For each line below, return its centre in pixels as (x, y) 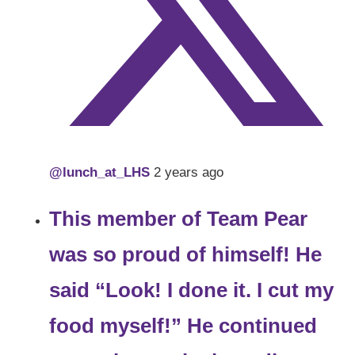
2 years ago (189, 173)
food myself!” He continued (183, 326)
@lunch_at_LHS (102, 173)
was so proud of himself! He (186, 255)
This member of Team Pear (179, 219)
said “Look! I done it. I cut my (192, 290)
